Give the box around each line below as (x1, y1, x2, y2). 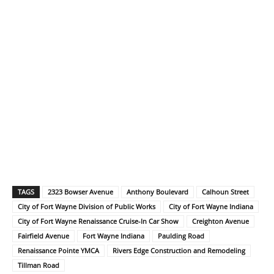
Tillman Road (18, 261, 59, 270)
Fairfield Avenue (18, 231, 69, 241)
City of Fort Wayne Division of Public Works (18, 202, 155, 212)
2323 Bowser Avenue (48, 187, 113, 197)
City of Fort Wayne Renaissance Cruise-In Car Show (18, 217, 179, 226)
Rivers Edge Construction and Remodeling (113, 246, 245, 256)
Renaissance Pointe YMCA (18, 246, 99, 256)
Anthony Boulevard (127, 187, 188, 197)
